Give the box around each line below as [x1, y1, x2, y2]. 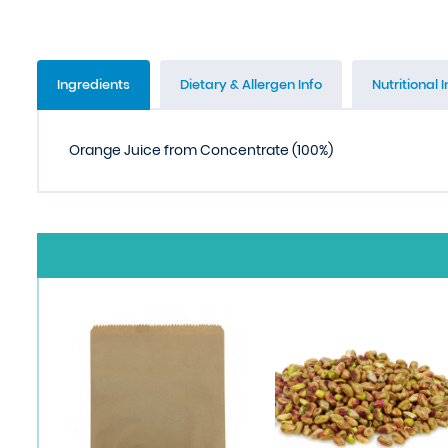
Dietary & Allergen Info [180, 75, 322, 94]
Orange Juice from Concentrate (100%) [69, 140, 333, 160]
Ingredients [57, 75, 130, 94]
